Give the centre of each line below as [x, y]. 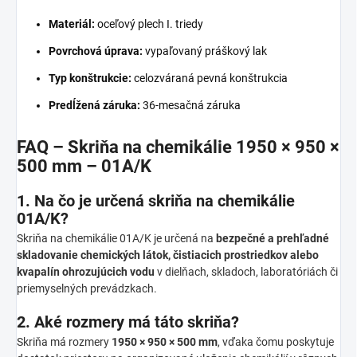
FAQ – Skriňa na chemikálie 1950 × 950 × [178, 147]
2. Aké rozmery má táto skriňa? [128, 322]
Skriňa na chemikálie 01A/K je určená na [116, 238]
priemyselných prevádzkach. [87, 288]
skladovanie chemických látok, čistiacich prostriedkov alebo [168, 255]
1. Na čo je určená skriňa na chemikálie [156, 200]
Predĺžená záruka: [94, 105]
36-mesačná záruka [190, 105]
